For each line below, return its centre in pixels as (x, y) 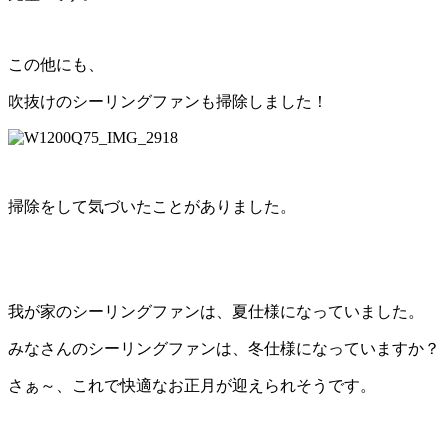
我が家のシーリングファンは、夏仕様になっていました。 (216, 311)
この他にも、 (56, 64)
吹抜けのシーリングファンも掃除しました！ (168, 101)
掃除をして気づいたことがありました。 (152, 206)
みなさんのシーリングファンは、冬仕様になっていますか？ (224, 348)
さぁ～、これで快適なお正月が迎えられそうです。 (192, 385)
